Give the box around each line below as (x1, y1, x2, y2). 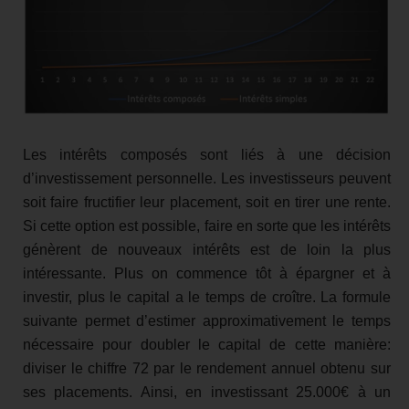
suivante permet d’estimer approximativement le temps (23, 312, 391, 329)
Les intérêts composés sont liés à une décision (23, 146, 391, 163)
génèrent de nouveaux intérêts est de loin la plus (23, 241, 391, 257)
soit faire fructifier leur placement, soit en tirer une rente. (23, 194, 391, 210)
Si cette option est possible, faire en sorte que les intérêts (23, 217, 391, 234)
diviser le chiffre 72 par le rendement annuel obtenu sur (23, 360, 391, 376)
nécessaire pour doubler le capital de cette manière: (23, 336, 391, 352)
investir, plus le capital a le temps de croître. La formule (23, 288, 391, 305)
